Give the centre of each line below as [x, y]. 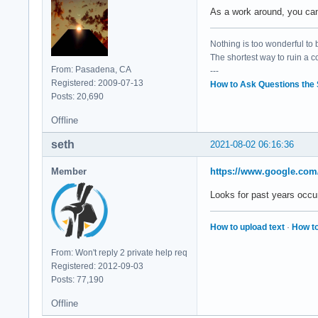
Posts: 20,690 [77, 96]
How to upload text [247, 227]
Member [69, 171]
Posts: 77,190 [77, 279]
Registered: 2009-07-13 [97, 83]
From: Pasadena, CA [91, 69]
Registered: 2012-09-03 [97, 266]
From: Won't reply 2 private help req [119, 252]
